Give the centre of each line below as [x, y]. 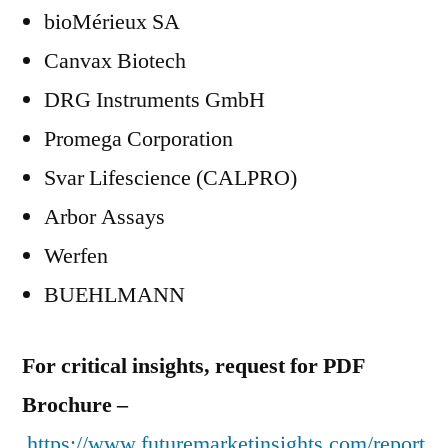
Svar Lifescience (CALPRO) [170, 178]
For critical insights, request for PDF [193, 366]
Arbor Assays [104, 217]
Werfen [76, 256]
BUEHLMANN [114, 295]
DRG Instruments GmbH [154, 100]
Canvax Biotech [115, 61]
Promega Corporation [138, 139]
